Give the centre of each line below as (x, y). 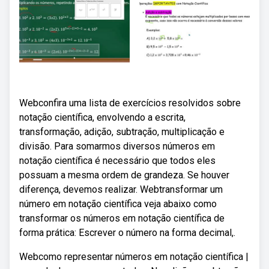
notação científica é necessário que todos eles (117, 161)
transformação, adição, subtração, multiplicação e (122, 132)
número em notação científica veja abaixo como (118, 204)
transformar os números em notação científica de (122, 218)
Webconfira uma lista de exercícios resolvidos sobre (130, 103)
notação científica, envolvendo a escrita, (102, 117)
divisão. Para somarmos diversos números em (117, 146)
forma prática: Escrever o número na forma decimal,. (127, 233)
